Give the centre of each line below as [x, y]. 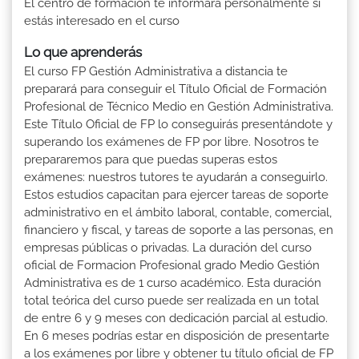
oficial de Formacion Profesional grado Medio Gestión [172, 266]
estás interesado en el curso [102, 21]
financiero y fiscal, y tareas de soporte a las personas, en [179, 230]
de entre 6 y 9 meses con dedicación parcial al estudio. [176, 319]
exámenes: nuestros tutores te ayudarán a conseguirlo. [176, 177]
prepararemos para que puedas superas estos [151, 160]
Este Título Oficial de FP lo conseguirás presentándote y [178, 125]
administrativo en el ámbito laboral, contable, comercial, [178, 213]
